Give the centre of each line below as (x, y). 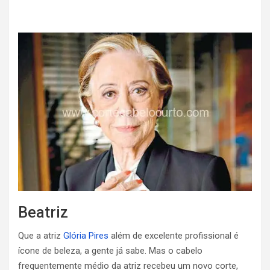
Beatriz (43, 212)
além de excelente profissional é (174, 235)
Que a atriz (41, 235)
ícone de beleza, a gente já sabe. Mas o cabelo (110, 250)
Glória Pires (86, 235)
